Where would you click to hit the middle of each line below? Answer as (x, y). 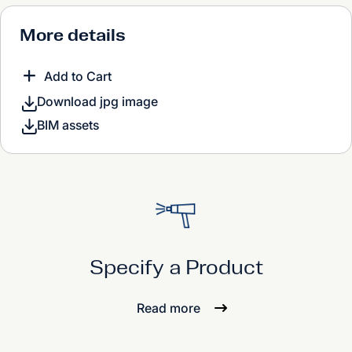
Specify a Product (176, 268)
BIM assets (68, 125)
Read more (168, 308)
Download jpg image (97, 102)
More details (73, 35)
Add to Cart (78, 77)
